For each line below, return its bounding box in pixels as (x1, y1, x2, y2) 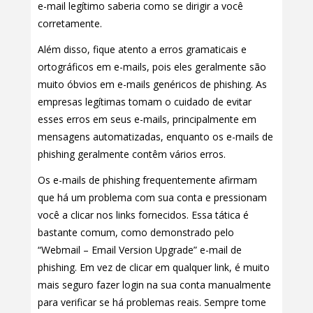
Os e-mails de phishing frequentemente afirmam (38, 173, 257, 187)
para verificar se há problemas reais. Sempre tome (38, 295, 266, 309)
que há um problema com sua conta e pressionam (38, 190, 267, 204)
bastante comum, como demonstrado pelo (38, 225, 234, 239)
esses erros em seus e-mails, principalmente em (38, 112, 256, 126)
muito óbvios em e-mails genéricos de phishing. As (38, 77, 267, 91)
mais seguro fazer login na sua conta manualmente (38, 277, 271, 291)
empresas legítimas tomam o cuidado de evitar (38, 94, 252, 108)
